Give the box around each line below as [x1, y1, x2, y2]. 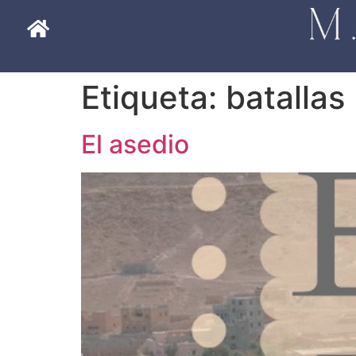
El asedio [81, 128, 189, 160]
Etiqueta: [81, 77, 226, 117]
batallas [226, 77, 345, 117]
